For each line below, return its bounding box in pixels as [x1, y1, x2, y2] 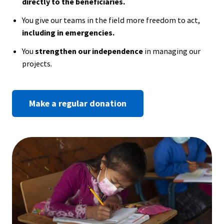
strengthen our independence [35, 46, 143, 56]
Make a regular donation [29, 97, 126, 109]
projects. [22, 58, 52, 69]
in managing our [143, 46, 200, 56]
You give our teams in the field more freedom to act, [22, 15, 200, 25]
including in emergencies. [22, 27, 114, 38]
